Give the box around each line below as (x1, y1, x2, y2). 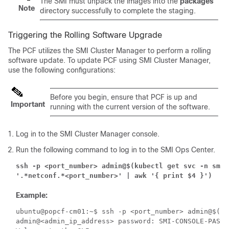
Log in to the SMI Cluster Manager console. (16, 130, 159, 139)
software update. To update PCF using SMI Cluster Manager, (8, 56, 211, 65)
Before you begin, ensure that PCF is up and (50, 93, 197, 102)
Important (11, 100, 45, 109)
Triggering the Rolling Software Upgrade (8, 31, 162, 40)
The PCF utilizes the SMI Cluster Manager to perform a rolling (8, 47, 211, 55)
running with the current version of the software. (50, 103, 210, 111)
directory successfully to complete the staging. (40, 7, 196, 15)
